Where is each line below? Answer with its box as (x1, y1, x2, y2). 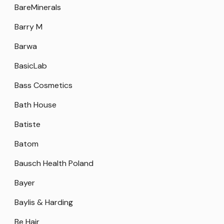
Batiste (14, 119, 40, 130)
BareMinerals (14, 2, 61, 13)
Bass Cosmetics (14, 80, 72, 91)
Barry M (14, 21, 42, 32)
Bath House (14, 99, 56, 110)
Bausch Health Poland (14, 158, 93, 169)
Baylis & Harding (14, 197, 73, 208)
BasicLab (14, 60, 47, 71)
